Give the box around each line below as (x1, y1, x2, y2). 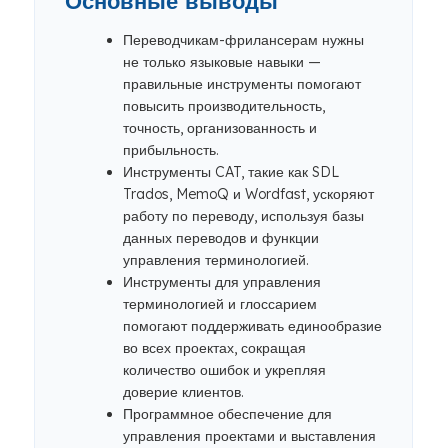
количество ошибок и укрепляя (123, 361, 326, 379)
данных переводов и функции (123, 229, 319, 247)
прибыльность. (123, 141, 219, 159)
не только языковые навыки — (123, 53, 321, 71)
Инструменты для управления (123, 273, 321, 291)
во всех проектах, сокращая (123, 339, 306, 357)
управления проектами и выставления (123, 427, 376, 445)
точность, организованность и (123, 119, 317, 137)
